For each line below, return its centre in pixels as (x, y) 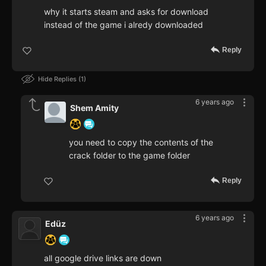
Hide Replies (58, 79)
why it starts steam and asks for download (126, 11)
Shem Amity (94, 107)
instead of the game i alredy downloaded (123, 24)
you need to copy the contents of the (141, 142)
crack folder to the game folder (129, 155)
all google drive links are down (103, 258)
